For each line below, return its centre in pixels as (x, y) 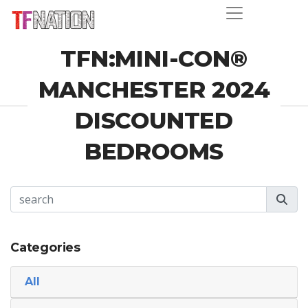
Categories (45, 247)
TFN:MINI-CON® (154, 58)
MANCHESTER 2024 (154, 89)
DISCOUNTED (154, 120)
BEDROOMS (154, 151)
